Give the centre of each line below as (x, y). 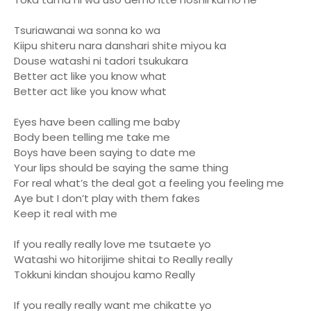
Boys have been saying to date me (105, 152)
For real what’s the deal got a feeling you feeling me (149, 183)
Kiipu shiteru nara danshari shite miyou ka (120, 45)
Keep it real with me (66, 213)
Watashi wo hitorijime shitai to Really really (123, 259)
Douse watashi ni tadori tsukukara (101, 61)
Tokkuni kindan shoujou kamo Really (104, 275)
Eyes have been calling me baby (97, 122)
